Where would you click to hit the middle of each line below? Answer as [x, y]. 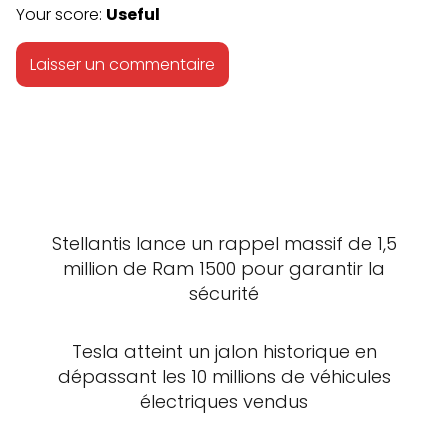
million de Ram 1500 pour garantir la [224, 268]
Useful [133, 14]
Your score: [61, 14]
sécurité [224, 293]
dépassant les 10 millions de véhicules [224, 377]
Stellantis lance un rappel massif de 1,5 [224, 243]
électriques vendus [224, 402]
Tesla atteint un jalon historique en [224, 352]
